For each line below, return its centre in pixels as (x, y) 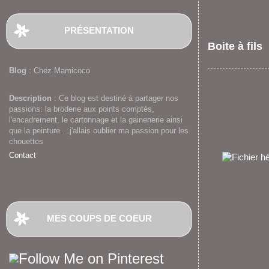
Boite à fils (235, 46)
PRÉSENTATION (99, 30)
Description (32, 98)
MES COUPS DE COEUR (99, 218)
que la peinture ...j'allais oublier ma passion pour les (99, 131)
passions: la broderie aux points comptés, (82, 109)
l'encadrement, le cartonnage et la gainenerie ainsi (96, 120)
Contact (23, 155)
